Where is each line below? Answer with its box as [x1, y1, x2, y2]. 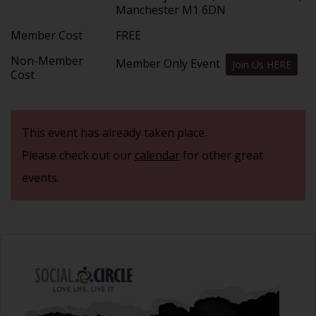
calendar [135, 147, 180, 163]
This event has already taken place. [22, 124, 207, 140]
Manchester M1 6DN [116, 1, 229, 18]
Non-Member [11, 52, 83, 68]
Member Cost [11, 27, 83, 43]
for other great [180, 147, 263, 163]
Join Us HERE [232, 57, 292, 71]
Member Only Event [116, 55, 226, 71]
